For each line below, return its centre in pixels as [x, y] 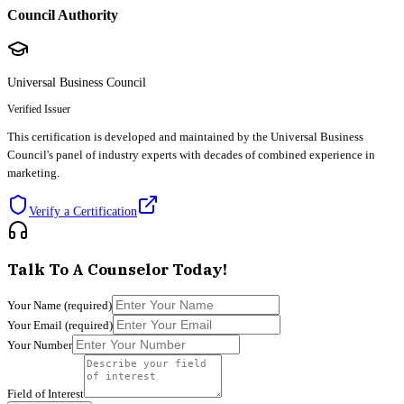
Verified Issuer [39, 110]
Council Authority [63, 15]
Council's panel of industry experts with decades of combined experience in [191, 155]
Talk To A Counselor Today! [117, 270]
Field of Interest [46, 394]
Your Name [36, 306]
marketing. [33, 173]
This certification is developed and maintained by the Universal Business [185, 137]
